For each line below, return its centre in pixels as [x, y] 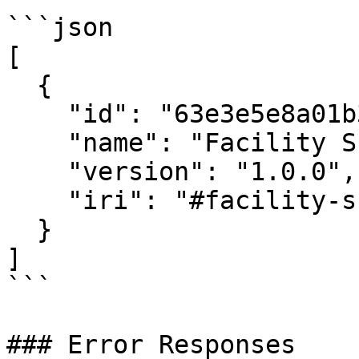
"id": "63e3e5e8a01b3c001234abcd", [37, 114]
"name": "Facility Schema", [37, 143]
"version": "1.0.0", [37, 171]
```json [60, 27]
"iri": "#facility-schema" [37, 200]
